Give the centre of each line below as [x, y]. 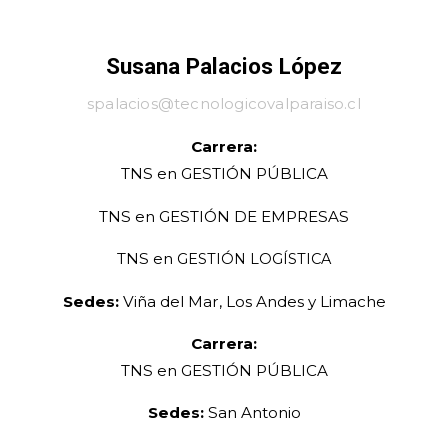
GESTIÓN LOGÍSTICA [254, 258]
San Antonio [252, 413]
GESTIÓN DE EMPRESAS [254, 216]
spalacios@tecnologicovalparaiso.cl [224, 104]
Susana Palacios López [224, 66]
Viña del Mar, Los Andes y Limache [252, 301]
